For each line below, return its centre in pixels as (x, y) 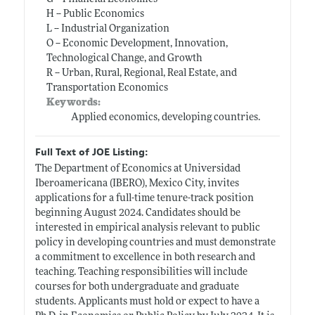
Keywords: (73, 103)
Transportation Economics (107, 88)
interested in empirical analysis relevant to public (147, 228)
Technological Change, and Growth (124, 58)
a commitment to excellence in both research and (145, 257)
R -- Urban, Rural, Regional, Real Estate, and (141, 73)
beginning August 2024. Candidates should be (137, 213)
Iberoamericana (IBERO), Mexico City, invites (137, 184)
